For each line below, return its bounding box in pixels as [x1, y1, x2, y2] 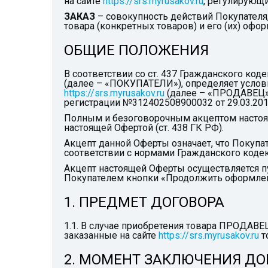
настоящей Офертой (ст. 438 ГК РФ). [64, 122, 224, 133]
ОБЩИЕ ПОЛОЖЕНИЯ [64, 42, 209, 59]
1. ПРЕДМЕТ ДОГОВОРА [64, 194, 224, 211]
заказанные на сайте [64, 230, 159, 241]
